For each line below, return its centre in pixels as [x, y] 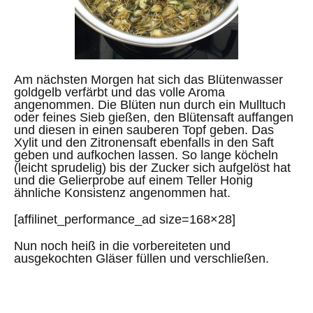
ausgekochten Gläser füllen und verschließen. [141, 258]
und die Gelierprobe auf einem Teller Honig [133, 180]
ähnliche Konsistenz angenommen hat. [122, 192]
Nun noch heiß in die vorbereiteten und [122, 246]
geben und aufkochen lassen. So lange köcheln [146, 155]
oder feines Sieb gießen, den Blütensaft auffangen [154, 117]
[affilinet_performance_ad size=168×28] [125, 219]
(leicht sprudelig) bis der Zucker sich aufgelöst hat [152, 167]
